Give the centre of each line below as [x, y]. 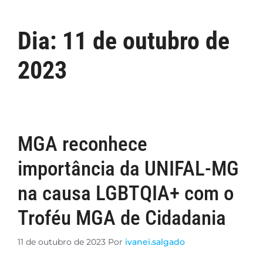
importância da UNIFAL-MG [128, 169]
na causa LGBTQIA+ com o [126, 193]
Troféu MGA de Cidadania [122, 218]
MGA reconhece [82, 144]
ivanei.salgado [155, 242]
